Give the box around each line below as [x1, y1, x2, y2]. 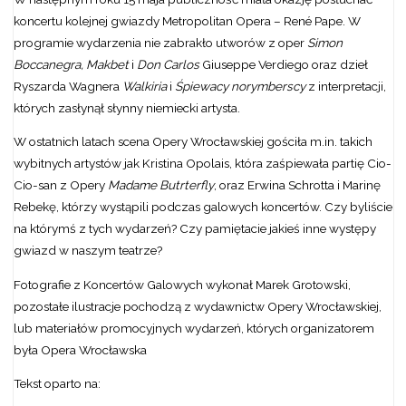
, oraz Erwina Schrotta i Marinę [213, 178, 381, 193]
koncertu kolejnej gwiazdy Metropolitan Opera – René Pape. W [13, 13, 361, 28]
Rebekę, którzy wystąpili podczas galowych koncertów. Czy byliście [13, 199, 392, 215]
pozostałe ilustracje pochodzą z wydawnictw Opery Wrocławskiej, [13, 298, 382, 314]
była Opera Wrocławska [13, 342, 147, 357]
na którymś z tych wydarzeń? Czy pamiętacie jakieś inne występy [13, 221, 376, 237]
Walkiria [121, 78, 167, 93]
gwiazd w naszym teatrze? [13, 243, 162, 258]
